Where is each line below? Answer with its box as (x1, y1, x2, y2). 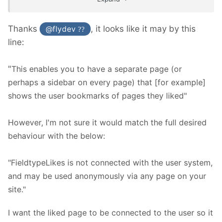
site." (8, 184, 26, 195)
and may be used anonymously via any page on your (8, 171, 206, 181)
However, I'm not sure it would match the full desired (8, 117, 207, 128)
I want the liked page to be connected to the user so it (8, 208, 213, 218)
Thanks (8, 23, 40, 34)
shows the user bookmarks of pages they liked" (8, 91, 187, 101)
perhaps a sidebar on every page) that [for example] (8, 77, 206, 88)
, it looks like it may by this (91, 23, 196, 34)
